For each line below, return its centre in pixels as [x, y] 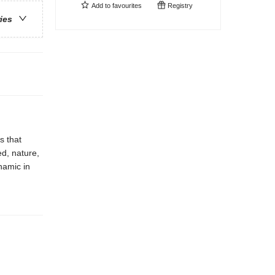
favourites [127, 6]
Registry [179, 6]
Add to [101, 6]
